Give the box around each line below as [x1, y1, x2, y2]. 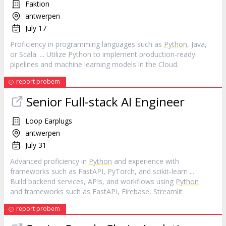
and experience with [112, 156, 179, 166]
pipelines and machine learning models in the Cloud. [10, 60, 179, 69]
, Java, [187, 39, 207, 49]
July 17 [25, 23, 46, 33]
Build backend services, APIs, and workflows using [10, 177, 176, 186]
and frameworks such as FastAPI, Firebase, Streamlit [10, 187, 183, 196]
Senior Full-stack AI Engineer [26, 93, 185, 110]
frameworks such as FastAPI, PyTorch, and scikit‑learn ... [10, 166, 194, 176]
